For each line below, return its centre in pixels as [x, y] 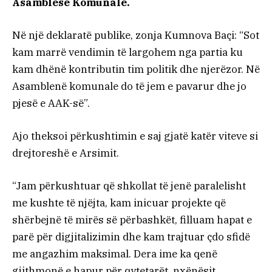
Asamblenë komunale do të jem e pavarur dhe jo [129, 87]
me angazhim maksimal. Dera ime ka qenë [115, 254]
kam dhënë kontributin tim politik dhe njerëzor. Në [136, 70]
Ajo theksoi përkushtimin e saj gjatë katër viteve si [135, 136]
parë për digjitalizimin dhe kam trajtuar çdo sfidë [131, 237]
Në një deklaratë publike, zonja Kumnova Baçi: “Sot [136, 36]
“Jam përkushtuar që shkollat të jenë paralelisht [129, 186]
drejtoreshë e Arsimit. [66, 153]
